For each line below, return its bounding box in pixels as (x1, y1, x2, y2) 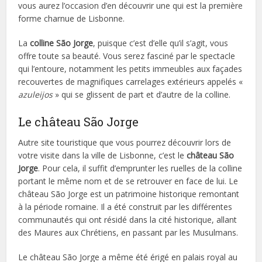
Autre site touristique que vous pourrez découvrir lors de (18, 136, 232, 148)
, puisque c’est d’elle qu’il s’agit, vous (93, 37, 229, 49)
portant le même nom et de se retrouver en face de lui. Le (18, 175, 239, 187)
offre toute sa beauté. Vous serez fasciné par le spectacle (18, 50, 236, 61)
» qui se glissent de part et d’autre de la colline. (55, 88, 231, 100)
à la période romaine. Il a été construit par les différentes (18, 201, 233, 212)
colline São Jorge (30, 37, 94, 49)
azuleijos (18, 88, 56, 100)
